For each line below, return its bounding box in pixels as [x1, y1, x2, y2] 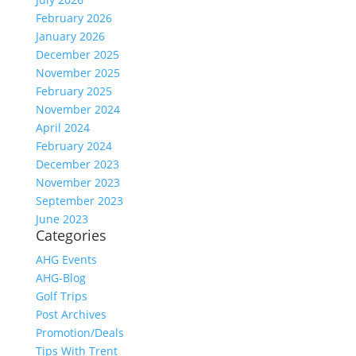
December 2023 [35, 157, 119, 172]
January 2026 [35, 29, 105, 44]
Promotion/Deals [35, 325, 124, 340]
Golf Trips [35, 288, 87, 304]
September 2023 [35, 193, 123, 208]
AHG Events [35, 252, 97, 267]
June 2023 [35, 211, 88, 226]
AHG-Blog [35, 270, 86, 285]
